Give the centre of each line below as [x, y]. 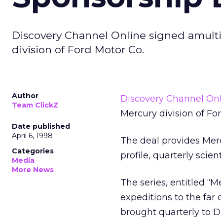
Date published [41, 126]
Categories [33, 151]
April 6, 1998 [32, 136]
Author [25, 96]
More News [33, 170]
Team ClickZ [35, 105]
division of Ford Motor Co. [78, 50]
